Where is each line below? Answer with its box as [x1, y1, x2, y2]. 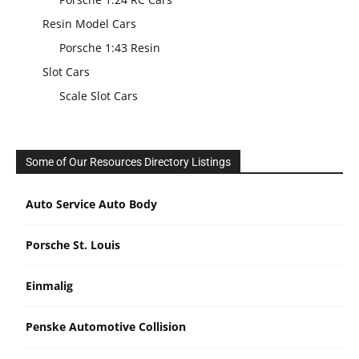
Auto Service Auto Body [26, 196, 157, 212]
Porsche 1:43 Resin [59, 39, 160, 55]
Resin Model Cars [42, 15, 136, 31]
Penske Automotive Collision [26, 318, 186, 334]
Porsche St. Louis [26, 236, 120, 252]
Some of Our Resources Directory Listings [26, 155, 231, 168]
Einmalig [26, 277, 73, 293]
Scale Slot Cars [59, 87, 138, 103]
